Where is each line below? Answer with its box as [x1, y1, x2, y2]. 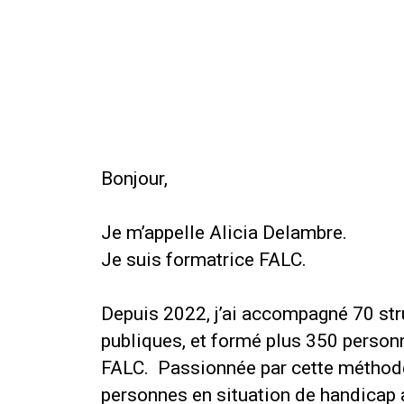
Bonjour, [101, 167, 172, 189]
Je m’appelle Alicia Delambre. [101, 221, 352, 243]
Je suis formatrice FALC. [101, 248, 307, 271]
